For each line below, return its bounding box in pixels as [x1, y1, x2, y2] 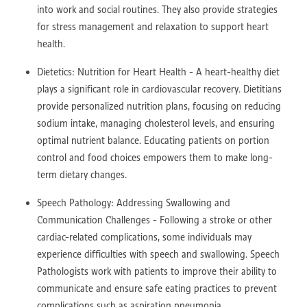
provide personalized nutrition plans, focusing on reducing [37, 99, 281, 112]
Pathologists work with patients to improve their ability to [37, 265, 277, 278]
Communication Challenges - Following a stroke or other [37, 213, 272, 226]
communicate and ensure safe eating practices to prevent [37, 282, 277, 295]
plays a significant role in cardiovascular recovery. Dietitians [37, 82, 282, 95]
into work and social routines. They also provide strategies [37, 3, 278, 16]
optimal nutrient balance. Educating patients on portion [37, 134, 269, 147]
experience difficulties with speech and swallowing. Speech [37, 247, 280, 260]
